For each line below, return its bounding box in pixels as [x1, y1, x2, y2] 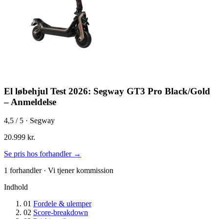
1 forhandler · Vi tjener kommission [4, 166, 113, 175]
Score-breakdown [33, 208, 88, 217]
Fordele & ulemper [33, 199, 91, 208]
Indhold [4, 183, 28, 192]
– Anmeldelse [4, 96, 56, 107]
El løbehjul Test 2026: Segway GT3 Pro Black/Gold [4, 86, 210, 96]
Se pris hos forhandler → [4, 150, 81, 158]
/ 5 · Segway [14, 116, 55, 125]
